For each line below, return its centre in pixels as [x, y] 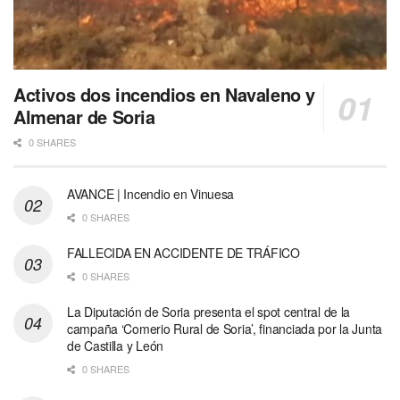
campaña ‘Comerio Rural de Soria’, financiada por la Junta [225, 329]
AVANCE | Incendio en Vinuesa [151, 194]
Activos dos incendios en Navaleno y [165, 95]
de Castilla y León [115, 346]
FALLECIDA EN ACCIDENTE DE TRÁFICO [183, 253]
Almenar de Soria [84, 117]
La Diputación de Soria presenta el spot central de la [209, 312]
